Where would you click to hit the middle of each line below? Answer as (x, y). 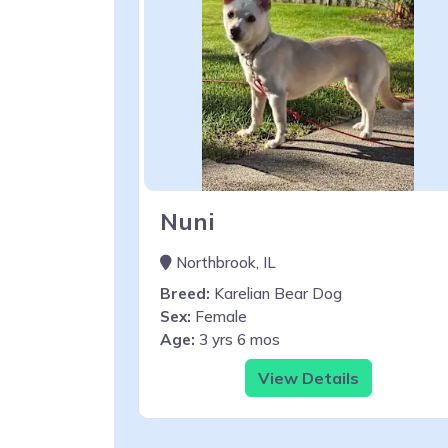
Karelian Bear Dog (276, 293)
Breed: (185, 293)
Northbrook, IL (224, 262)
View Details (308, 377)
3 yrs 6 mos (237, 339)
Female (219, 316)
